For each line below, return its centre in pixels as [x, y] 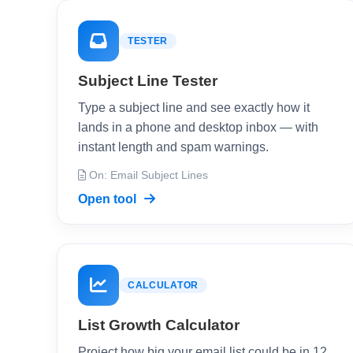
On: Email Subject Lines [147, 175]
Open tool [109, 199]
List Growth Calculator [159, 325]
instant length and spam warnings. [173, 147]
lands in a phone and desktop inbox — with [198, 127]
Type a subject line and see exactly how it [194, 108]
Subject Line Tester [148, 81]
